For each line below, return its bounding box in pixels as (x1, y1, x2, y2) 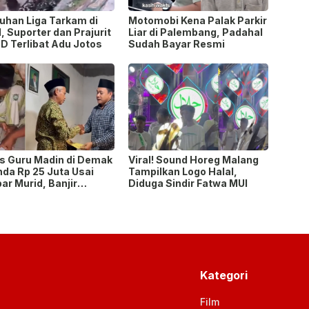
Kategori (199, 268, 248, 283)
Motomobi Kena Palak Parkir (128, 14, 267, 27)
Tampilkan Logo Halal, (128, 166, 237, 178)
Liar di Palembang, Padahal (128, 26, 263, 39)
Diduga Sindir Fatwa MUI (128, 177, 248, 190)
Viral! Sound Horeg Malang (128, 154, 259, 166)
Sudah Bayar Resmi (128, 38, 225, 50)
